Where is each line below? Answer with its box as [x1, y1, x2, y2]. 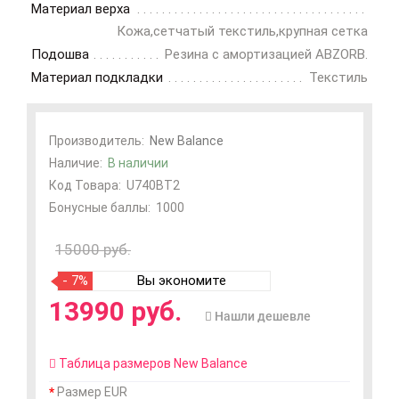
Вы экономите [136, 273, 226, 289]
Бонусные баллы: [49, 200, 151, 215]
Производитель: [49, 134, 144, 148]
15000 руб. [55, 240, 131, 258]
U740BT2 [126, 178, 180, 192]
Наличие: [49, 156, 108, 170]
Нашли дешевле [215, 309, 311, 323]
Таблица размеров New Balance [59, 356, 248, 370]
